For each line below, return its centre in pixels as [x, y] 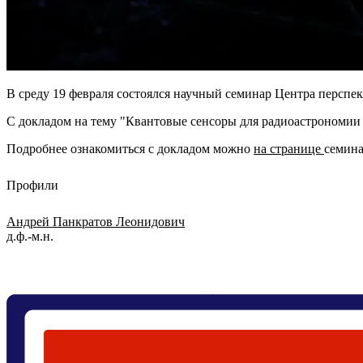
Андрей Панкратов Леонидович [96, 221]
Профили [32, 186]
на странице [289, 149]
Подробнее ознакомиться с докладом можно [130, 149]
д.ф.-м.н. [30, 236]
